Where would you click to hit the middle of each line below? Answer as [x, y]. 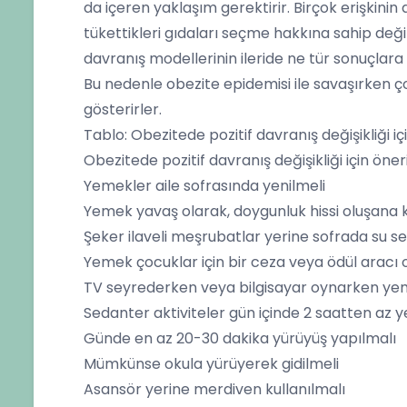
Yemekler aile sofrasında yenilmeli [204, 186]
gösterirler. [123, 109]
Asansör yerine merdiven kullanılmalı [214, 389]
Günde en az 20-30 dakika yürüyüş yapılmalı [240, 338]
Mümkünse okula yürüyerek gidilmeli [211, 364]
